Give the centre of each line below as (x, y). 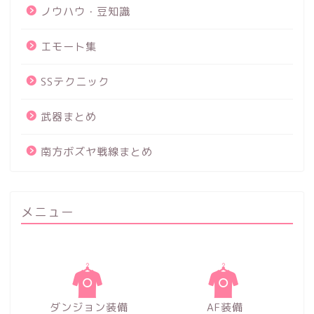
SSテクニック (75, 81)
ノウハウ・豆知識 (86, 11)
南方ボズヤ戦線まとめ (97, 151)
